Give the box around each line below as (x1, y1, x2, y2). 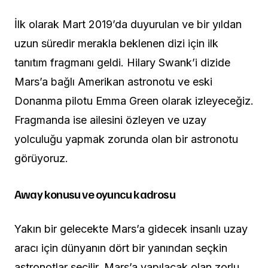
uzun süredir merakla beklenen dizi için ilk (14, 36, 218, 50)
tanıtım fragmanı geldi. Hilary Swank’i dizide (14, 56, 230, 69)
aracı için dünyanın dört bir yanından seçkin (14, 241, 227, 254)
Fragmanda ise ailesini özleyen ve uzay (14, 113, 206, 126)
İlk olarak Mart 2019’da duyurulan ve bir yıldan (14, 17, 242, 31)
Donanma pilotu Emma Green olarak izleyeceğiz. (14, 94, 254, 107)
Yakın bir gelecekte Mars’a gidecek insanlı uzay (14, 222, 248, 235)
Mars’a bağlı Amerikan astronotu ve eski (14, 75, 212, 88)
